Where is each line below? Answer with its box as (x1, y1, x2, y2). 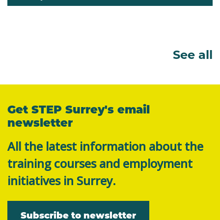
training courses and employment (7, 155, 192, 171)
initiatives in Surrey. (7, 172, 116, 189)
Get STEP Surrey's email (7, 101, 150, 116)
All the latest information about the (7, 137, 203, 154)
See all (173, 46, 213, 62)
